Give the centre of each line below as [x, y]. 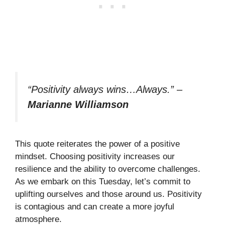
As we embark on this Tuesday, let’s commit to [103, 181]
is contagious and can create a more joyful [95, 206]
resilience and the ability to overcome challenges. [108, 169]
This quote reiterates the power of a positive [97, 144]
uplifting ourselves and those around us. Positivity [108, 194]
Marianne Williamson [78, 104]
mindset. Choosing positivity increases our [95, 156]
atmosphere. [38, 219]
